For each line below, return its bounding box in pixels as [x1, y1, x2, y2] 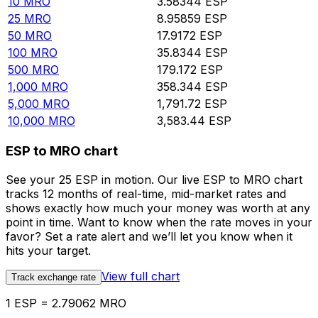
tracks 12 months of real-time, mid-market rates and [6, 187, 286, 202]
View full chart [102, 269, 180, 284]
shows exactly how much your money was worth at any [6, 201, 310, 216]
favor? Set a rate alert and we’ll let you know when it [6, 229, 292, 244]
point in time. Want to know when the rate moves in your [6, 215, 312, 230]
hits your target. [6, 243, 91, 258]
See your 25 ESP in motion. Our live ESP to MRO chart [6, 172, 302, 187]
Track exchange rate [11, 272, 96, 283]
